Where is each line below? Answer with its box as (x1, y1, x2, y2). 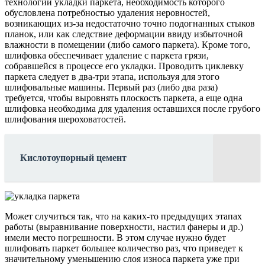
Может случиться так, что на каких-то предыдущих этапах (5, 211, 242, 221)
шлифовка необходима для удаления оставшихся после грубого (5, 103, 260, 114)
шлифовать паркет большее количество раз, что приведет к (5, 243, 243, 253)
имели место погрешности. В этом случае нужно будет (5, 232, 226, 243)
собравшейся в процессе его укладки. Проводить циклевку (5, 60, 244, 71)
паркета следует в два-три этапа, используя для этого (5, 71, 219, 82)
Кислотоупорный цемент (20, 152, 127, 163)
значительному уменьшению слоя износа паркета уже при (5, 253, 240, 264)
